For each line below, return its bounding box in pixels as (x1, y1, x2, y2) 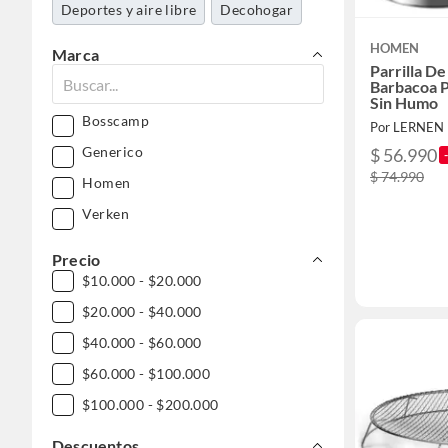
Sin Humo (370, 93, 438, 112)
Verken (82, 205, 129, 222)
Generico (82, 143, 143, 160)
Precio (52, 250, 101, 269)
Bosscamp (82, 112, 149, 129)
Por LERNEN (370, 119, 444, 135)
